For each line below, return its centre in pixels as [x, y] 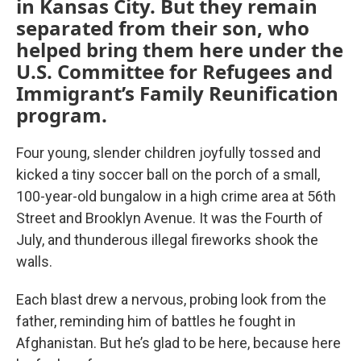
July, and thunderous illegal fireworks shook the [167, 239]
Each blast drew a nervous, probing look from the [171, 299]
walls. [34, 261]
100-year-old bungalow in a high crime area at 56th [176, 196]
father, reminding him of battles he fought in [156, 321]
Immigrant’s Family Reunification [177, 93]
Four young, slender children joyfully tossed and [168, 152]
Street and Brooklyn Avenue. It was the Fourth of [170, 218]
